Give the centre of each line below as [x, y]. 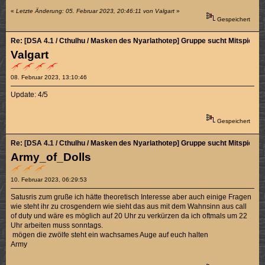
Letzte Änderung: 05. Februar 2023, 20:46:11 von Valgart [96, 11]
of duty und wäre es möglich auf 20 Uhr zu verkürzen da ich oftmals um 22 [129, 216]
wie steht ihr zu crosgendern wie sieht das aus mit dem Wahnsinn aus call [129, 206]
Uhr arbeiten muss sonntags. [57, 225]
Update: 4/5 [30, 95]
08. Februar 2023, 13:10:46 [49, 77]
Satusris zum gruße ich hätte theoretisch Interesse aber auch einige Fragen [131, 197]
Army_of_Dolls [51, 157]
